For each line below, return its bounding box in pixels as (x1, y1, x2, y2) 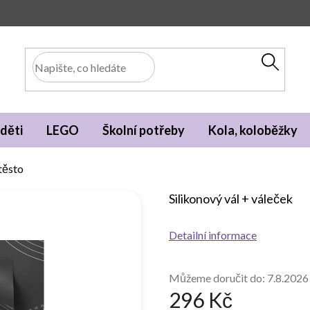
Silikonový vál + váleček (169, 191, 293, 206)
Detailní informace (169, 228, 257, 241)
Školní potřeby (102, 122, 185, 138)
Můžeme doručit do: (169, 271, 265, 284)
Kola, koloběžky (208, 122, 298, 138)
